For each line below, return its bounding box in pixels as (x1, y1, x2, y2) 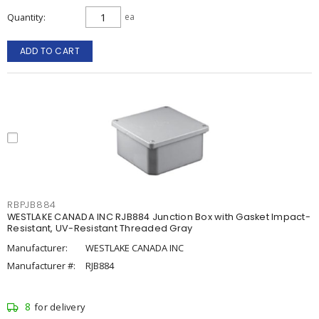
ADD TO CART (19, 45, 80, 57)
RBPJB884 (7, 199, 56, 211)
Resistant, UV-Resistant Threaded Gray (7, 222, 193, 234)
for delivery (34, 300, 85, 313)
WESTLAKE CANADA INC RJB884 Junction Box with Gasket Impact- (7, 211, 310, 223)
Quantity (7, 11, 43, 23)
